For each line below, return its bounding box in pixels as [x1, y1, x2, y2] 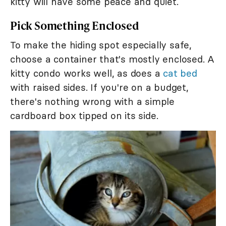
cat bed [163, 67, 197, 79]
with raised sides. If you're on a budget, [10, 81, 189, 93]
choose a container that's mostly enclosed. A [10, 52, 215, 65]
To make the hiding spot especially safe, [10, 38, 192, 51]
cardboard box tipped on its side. [10, 109, 158, 122]
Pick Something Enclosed [10, 17, 139, 33]
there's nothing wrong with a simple [10, 95, 175, 107]
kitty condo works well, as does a [10, 67, 163, 79]
